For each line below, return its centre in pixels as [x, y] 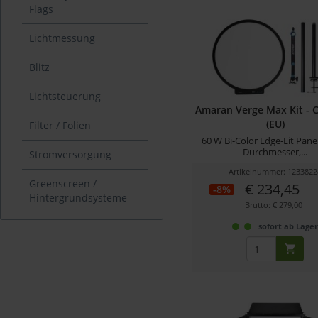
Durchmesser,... [275, 152]
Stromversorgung [70, 154]
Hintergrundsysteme [78, 197]
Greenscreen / [63, 183]
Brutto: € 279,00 [273, 205]
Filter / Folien [60, 125]
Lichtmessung [62, 38]
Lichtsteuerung [65, 96]
